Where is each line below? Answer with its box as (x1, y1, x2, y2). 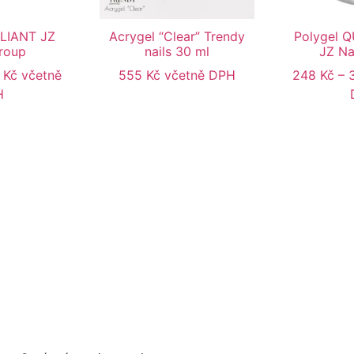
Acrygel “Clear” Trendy (109, 28, 245, 45)
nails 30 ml (145, 43, 209, 60)
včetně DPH (164, 67, 235, 84)
